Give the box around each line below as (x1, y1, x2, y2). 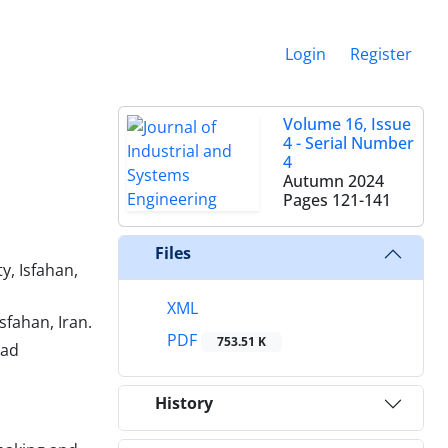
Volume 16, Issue (283, 112, 411, 135)
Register (350, 42, 412, 65)
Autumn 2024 (283, 169, 384, 192)
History (155, 392, 213, 415)
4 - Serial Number (283, 131, 414, 154)
